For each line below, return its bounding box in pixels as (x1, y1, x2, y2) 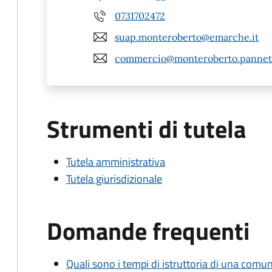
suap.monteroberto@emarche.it (115, 30, 259, 43)
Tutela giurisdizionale (66, 171, 162, 187)
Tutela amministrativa (66, 154, 165, 170)
